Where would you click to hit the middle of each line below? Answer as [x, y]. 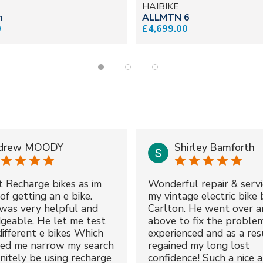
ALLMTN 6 [166, 17]
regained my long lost [198, 245]
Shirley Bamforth [214, 147]
